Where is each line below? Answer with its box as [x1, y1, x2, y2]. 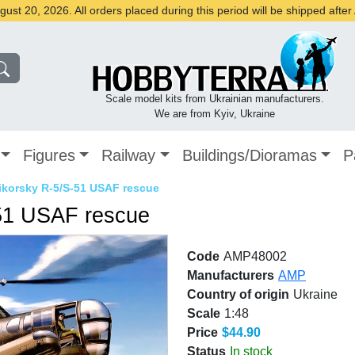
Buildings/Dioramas [181, 147, 317, 164]
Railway [101, 147, 156, 164]
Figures [23, 147, 76, 164]
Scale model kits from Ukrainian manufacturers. [105, 93, 324, 105]
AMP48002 [223, 250, 287, 264]
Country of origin [187, 288, 289, 302]
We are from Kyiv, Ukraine [154, 108, 275, 120]
